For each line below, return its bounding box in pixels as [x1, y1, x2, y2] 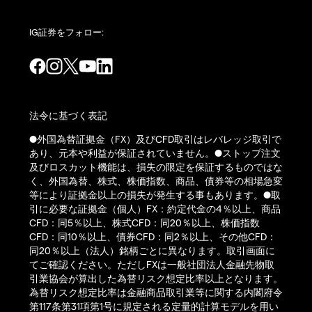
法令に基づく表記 [29, 109, 107, 122]
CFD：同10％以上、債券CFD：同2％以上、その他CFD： [29, 231, 276, 243]
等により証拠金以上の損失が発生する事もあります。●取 [29, 189, 281, 201]
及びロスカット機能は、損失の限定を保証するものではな [29, 161, 283, 173]
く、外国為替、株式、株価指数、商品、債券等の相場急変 [29, 175, 283, 187]
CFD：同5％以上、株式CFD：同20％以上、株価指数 [29, 217, 260, 229]
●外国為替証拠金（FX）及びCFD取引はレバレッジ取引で [29, 133, 281, 146]
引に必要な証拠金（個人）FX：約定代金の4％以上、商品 [29, 203, 281, 215]
